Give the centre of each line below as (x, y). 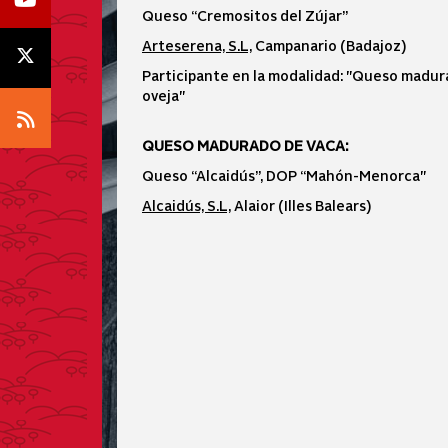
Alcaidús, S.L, (186, 205)
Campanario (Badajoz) (329, 45)
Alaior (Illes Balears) (301, 205)
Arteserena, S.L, (197, 45)
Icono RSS (81, 117)
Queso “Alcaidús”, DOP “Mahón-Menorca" (284, 175)
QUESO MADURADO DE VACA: (246, 145)
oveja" (163, 95)
